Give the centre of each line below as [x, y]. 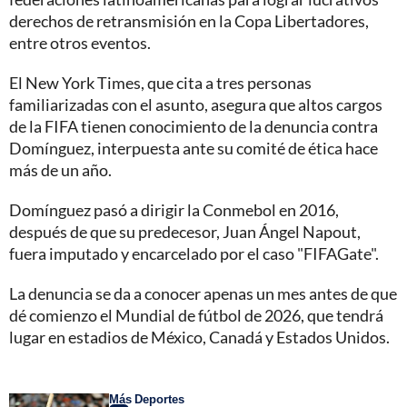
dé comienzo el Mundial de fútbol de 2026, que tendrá [196, 315]
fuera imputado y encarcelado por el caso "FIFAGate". [194, 253]
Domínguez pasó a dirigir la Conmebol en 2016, [174, 209]
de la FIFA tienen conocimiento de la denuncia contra [194, 126]
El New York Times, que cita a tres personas [160, 82]
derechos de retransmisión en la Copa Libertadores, [189, 20]
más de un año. [60, 169]
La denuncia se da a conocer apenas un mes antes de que [203, 293]
